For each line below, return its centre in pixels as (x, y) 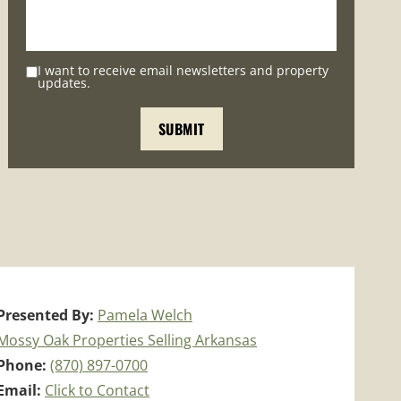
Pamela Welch (145, 315)
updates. (64, 82)
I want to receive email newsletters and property (183, 70)
